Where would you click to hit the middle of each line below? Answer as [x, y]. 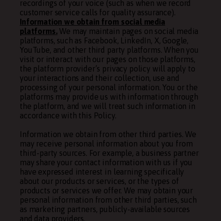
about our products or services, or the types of [99, 181]
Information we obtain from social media [92, 22]
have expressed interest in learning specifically [102, 172]
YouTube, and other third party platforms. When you [109, 50]
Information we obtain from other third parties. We [108, 134]
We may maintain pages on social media [128, 31]
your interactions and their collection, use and [100, 78]
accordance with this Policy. [68, 115]
